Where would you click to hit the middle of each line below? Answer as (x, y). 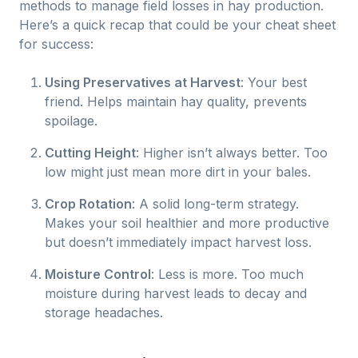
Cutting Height (90, 153)
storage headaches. (104, 312)
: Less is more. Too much (227, 274)
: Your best (274, 82)
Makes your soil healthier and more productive (187, 223)
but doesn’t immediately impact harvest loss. (178, 242)
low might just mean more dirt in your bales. (178, 172)
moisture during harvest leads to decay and (176, 293)
